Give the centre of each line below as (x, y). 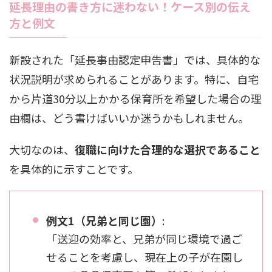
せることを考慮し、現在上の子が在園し (144, 257)
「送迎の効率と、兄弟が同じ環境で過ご (144, 239)
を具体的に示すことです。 (74, 169)
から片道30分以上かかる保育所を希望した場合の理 (135, 99)
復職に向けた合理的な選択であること (168, 150)
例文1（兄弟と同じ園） (104, 221)
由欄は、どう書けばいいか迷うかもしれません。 (129, 118)
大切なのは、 (42, 150)
